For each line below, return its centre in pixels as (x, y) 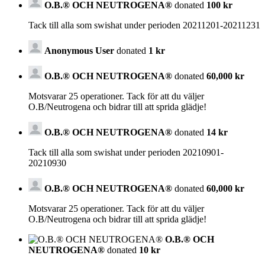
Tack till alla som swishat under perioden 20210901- (126, 152)
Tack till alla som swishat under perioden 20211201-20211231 (144, 25)
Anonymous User (79, 50)
